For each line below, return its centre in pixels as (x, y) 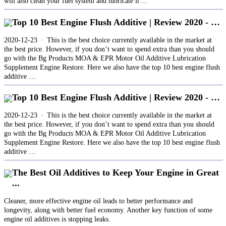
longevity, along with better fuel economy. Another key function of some (108, 210)
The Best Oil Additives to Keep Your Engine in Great (116, 173)
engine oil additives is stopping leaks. (57, 219)
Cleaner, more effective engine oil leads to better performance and (98, 201)
